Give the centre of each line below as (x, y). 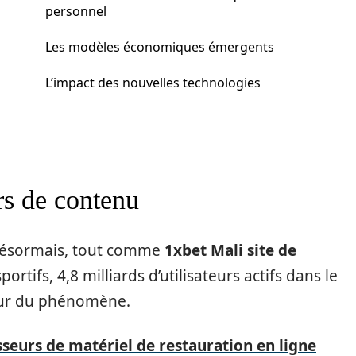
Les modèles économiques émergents (160, 47)
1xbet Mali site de (230, 250)
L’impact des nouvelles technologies (153, 83)
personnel (76, 11)
